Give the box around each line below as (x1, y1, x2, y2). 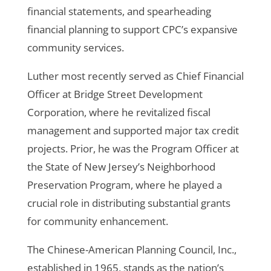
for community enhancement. (27, 214, 168, 228)
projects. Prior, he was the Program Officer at (27, 141, 239, 155)
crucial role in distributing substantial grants (27, 195, 230, 210)
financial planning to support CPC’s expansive (27, 22, 238, 36)
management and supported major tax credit (27, 123, 239, 137)
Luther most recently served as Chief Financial (27, 68, 244, 83)
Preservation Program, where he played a (27, 177, 222, 192)
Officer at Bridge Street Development (27, 87, 203, 101)
